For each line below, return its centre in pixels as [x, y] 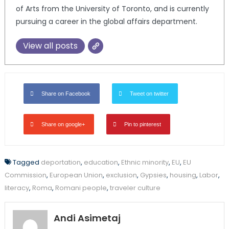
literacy [17, 188]
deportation [61, 162]
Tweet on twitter [149, 93]
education [101, 162]
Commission [25, 175]
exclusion [121, 175]
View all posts [50, 45]
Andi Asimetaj [87, 218]
